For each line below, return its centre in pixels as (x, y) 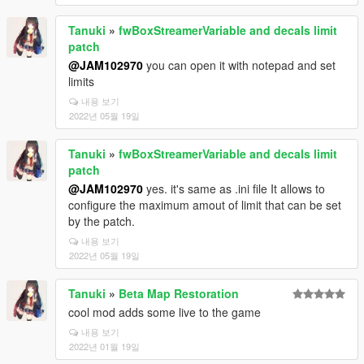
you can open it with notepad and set (239, 65)
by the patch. (102, 221)
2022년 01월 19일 (104, 346)
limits (81, 81)
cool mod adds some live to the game (165, 312)
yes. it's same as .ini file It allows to (234, 188)
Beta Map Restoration (179, 293)
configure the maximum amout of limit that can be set (205, 205)
